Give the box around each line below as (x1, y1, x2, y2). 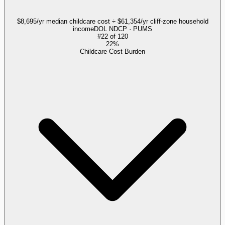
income (73, 25, 94, 33)
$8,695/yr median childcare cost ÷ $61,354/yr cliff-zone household (17, 17, 208, 25)
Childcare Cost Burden (80, 47, 145, 55)
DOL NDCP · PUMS (94, 25, 152, 33)
